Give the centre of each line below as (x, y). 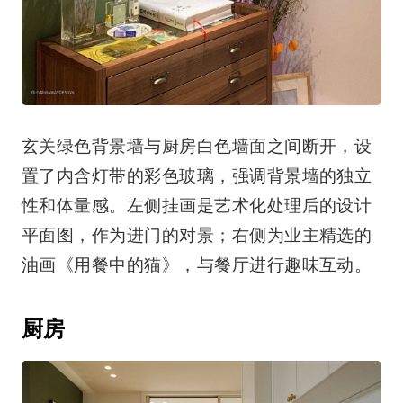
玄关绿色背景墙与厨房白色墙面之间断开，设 (197, 146)
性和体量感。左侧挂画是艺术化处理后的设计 (197, 205)
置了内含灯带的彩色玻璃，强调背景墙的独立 (197, 175)
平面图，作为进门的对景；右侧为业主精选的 (197, 235)
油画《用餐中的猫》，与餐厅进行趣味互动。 (197, 264)
